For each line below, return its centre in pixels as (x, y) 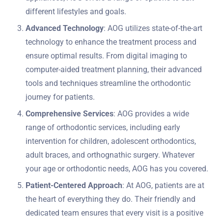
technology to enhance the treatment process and (111, 42)
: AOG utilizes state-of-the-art (153, 28)
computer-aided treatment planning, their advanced (114, 69)
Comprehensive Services (69, 113)
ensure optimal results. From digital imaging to (106, 55)
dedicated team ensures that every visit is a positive (114, 213)
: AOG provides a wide (151, 113)
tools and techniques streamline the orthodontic (108, 83)
